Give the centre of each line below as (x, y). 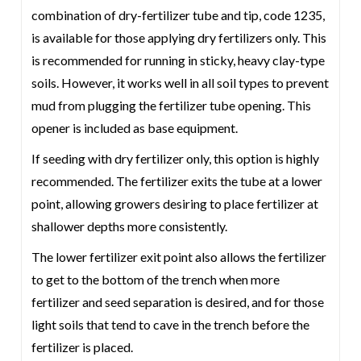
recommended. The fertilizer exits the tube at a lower (177, 181)
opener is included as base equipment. (135, 128)
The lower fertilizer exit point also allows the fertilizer (179, 257)
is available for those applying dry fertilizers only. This (179, 37)
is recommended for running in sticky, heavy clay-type (178, 60)
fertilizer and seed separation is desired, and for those (178, 302)
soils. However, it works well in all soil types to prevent (180, 83)
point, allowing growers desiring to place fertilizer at (175, 203)
